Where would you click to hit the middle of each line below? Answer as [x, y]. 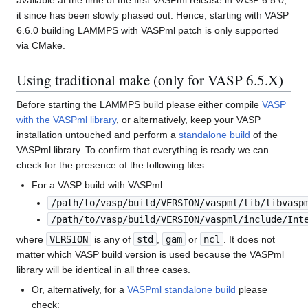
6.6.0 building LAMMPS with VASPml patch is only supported [148, 31]
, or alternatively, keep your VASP [188, 120]
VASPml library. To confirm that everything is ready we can [143, 150]
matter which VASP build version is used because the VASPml [150, 254]
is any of [112, 239]
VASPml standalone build [182, 289]
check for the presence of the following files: [112, 165]
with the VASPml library [66, 120]
